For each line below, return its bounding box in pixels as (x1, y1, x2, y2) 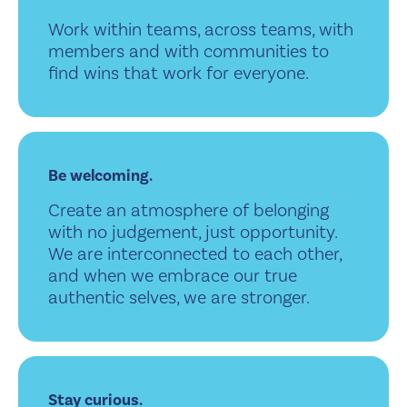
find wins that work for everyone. (48, 62, 309, 84)
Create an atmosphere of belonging (48, 199, 329, 221)
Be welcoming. (48, 165, 153, 185)
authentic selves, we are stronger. (48, 286, 310, 308)
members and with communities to (48, 40, 329, 62)
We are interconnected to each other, (48, 243, 342, 264)
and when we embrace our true (48, 264, 297, 286)
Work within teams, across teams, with (48, 18, 353, 40)
